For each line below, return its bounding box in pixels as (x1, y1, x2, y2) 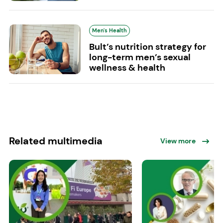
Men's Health (92, 27, 127, 34)
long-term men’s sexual (89, 51, 191, 64)
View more (160, 136, 196, 146)
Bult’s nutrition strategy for (89, 41, 206, 53)
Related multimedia (8, 134, 103, 148)
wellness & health (89, 62, 165, 74)
